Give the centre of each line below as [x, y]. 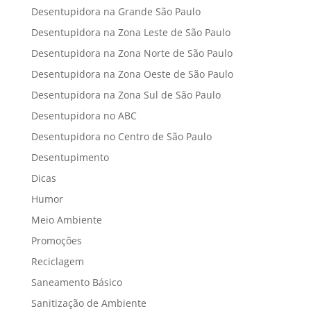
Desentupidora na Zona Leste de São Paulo [131, 33]
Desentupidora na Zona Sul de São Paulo [126, 95]
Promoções [56, 241]
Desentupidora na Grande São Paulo [116, 12]
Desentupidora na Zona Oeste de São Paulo [132, 74]
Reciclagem [57, 262]
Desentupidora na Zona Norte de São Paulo [132, 53]
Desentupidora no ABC [84, 116]
